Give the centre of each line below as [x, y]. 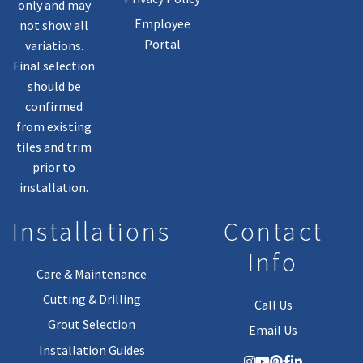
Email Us [273, 329]
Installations [92, 232]
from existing [54, 127]
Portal [162, 43]
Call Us [273, 304]
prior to [54, 167]
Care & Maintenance [92, 273]
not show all [54, 26]
